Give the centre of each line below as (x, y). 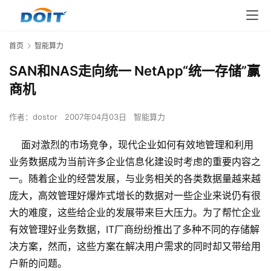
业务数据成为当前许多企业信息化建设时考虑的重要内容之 (135, 162)
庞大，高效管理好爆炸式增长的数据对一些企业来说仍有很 (135, 196)
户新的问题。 (38, 263)
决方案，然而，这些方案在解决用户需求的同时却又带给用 (135, 247)
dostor (45, 117)
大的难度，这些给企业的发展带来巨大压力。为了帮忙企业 (135, 213)
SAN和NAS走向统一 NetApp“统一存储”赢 (135, 71)
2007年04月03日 (97, 117)
